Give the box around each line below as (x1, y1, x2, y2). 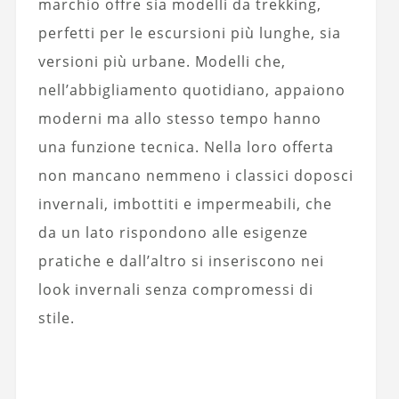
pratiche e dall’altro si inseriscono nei (37, 251, 324, 272)
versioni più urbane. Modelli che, (37, 52, 286, 72)
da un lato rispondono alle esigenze (37, 223, 308, 243)
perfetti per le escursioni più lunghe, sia (37, 23, 341, 44)
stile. (37, 308, 75, 329)
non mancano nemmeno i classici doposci (37, 166, 354, 186)
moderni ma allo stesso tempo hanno (37, 109, 322, 129)
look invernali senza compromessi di (37, 280, 313, 300)
